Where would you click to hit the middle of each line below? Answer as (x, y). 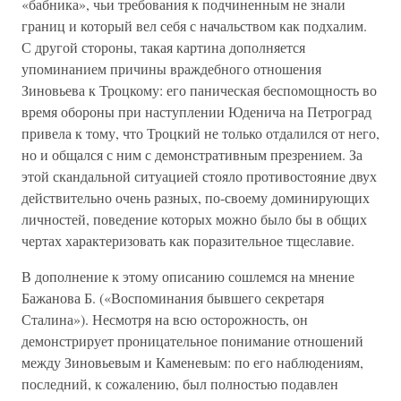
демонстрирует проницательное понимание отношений (192, 341)
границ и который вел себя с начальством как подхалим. (194, 26)
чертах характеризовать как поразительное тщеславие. (188, 240)
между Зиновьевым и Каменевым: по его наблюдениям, (192, 362)
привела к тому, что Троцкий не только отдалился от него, (200, 133)
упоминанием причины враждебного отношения (171, 68)
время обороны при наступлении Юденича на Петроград (196, 111)
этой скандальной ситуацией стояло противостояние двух (199, 176)
